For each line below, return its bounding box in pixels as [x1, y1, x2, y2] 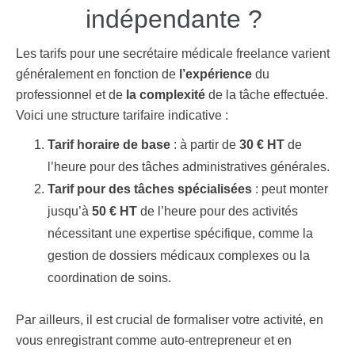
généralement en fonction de [16, 67, 179, 81]
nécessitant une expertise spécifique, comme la [48, 227, 313, 240]
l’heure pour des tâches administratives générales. [48, 160, 330, 174]
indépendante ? [86, 5, 269, 33]
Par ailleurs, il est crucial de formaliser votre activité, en [16, 313, 323, 326]
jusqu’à [48, 204, 92, 218]
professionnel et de [16, 88, 126, 101]
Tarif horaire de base [48, 138, 170, 151]
